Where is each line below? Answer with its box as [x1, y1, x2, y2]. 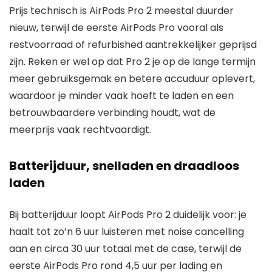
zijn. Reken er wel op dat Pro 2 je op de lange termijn [9, 54, 256, 69]
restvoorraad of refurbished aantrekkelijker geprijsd [9, 37, 257, 52]
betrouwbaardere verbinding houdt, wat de [9, 105, 216, 120]
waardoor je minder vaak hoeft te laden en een [9, 88, 234, 103]
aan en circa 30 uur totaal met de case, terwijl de [9, 241, 242, 256]
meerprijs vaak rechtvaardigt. [9, 122, 151, 137]
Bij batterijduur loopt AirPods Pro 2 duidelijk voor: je [9, 207, 246, 222]
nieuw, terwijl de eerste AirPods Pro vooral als [9, 20, 223, 35]
